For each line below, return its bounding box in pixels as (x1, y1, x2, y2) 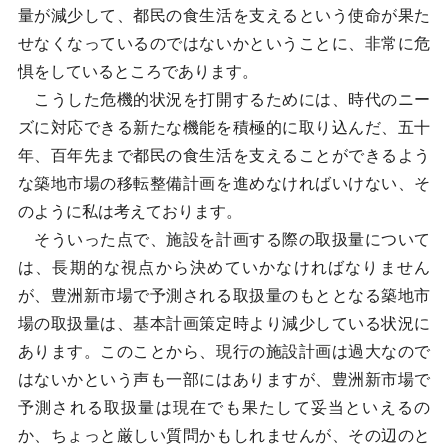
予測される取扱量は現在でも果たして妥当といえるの (17, 399, 431, 416)
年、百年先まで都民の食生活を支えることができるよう (17, 147, 431, 164)
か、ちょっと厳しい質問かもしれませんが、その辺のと (17, 427, 431, 444)
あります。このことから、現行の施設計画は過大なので (17, 343, 431, 360)
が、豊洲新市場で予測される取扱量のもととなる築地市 (17, 287, 431, 304)
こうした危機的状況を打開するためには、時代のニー (17, 91, 431, 108)
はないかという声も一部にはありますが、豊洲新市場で (17, 371, 431, 388)
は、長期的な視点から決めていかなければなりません (17, 259, 431, 276)
